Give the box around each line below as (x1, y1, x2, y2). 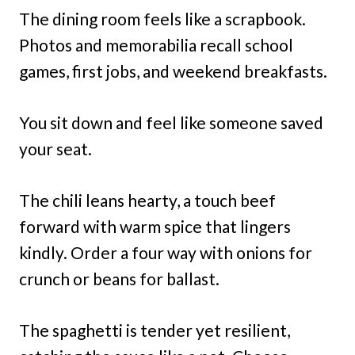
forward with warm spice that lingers (19, 216, 291, 236)
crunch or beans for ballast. (19, 268, 219, 288)
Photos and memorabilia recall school (19, 34, 293, 55)
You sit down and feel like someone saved (19, 112, 323, 132)
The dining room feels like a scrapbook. (19, 8, 306, 29)
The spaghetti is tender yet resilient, (19, 319, 290, 340)
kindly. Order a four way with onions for (19, 242, 312, 262)
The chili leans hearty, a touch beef (19, 189, 276, 210)
